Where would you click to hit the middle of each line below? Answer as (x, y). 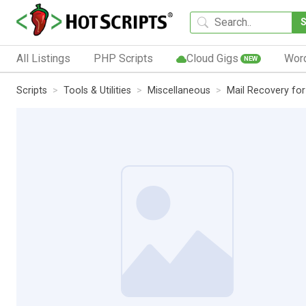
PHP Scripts (123, 58)
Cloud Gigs (212, 58)
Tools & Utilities (97, 90)
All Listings (43, 58)
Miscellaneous (179, 90)
